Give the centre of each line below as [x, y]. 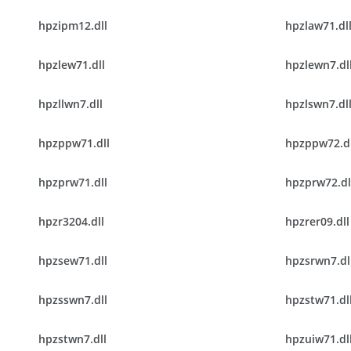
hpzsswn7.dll [73, 300]
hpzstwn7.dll [72, 339]
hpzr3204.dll [71, 221]
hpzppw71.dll [74, 143]
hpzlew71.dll [72, 65]
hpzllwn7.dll [71, 104]
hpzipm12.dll [73, 25]
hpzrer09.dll [317, 221]
